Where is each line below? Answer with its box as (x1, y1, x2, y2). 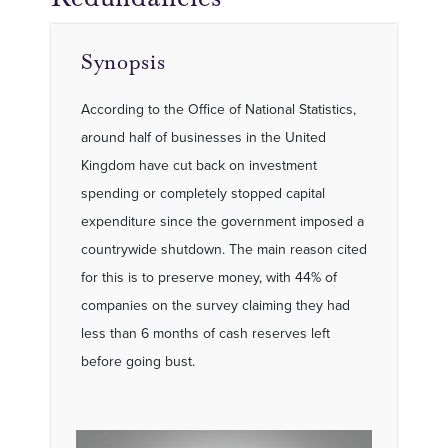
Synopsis (81, 49, 166, 75)
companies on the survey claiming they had (81, 295, 350, 315)
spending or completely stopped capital (81, 183, 325, 203)
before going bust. (81, 351, 195, 371)
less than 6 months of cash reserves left (81, 323, 330, 343)
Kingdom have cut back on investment (81, 155, 317, 175)
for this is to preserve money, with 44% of (81, 267, 337, 287)
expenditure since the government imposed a (81, 211, 364, 231)
